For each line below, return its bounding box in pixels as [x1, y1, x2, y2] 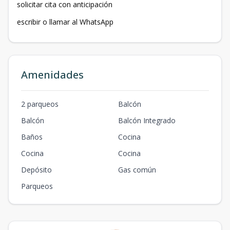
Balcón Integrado [118, 116, 176, 125]
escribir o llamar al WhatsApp [17, 17, 113, 27]
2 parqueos [21, 99, 59, 109]
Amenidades [21, 68, 84, 82]
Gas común [118, 165, 156, 175]
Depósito [21, 165, 52, 175]
